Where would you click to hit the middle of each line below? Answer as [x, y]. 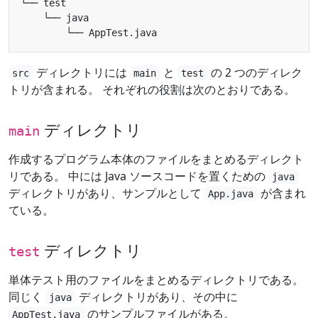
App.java [231, 193]
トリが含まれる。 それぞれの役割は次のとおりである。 [152, 89]
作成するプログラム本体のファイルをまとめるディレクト [156, 159]
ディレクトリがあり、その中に [157, 296]
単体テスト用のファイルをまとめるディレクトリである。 [156, 279]
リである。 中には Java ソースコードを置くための [138, 176]
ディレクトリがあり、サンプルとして [106, 193]
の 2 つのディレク [255, 72]
